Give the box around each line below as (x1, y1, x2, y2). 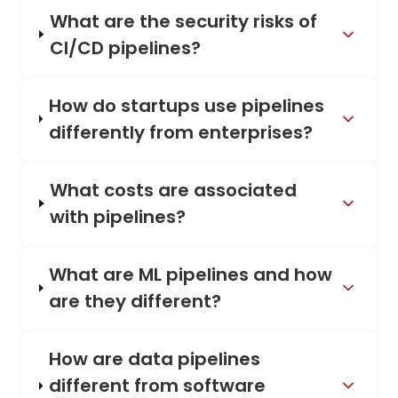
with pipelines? (50, 204, 187, 229)
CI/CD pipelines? (49, 35, 201, 60)
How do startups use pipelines (48, 92, 324, 118)
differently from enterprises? (48, 119, 313, 145)
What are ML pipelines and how (49, 262, 333, 288)
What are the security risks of (49, 8, 317, 34)
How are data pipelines (48, 346, 260, 372)
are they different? (49, 289, 222, 314)
